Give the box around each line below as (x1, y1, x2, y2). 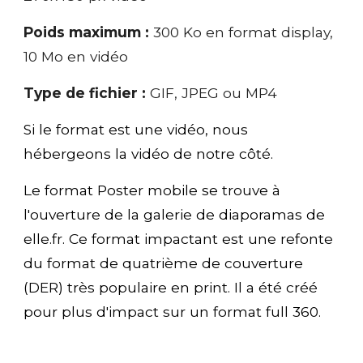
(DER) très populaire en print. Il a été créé (23, 278, 318, 296)
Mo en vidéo (41, 47, 129, 65)
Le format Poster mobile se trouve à (23, 181, 281, 199)
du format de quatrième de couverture (23, 254, 304, 271)
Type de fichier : (23, 83, 151, 101)
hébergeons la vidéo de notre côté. (23, 144, 274, 162)
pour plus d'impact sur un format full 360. (23, 302, 326, 320)
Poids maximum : (23, 23, 154, 41)
